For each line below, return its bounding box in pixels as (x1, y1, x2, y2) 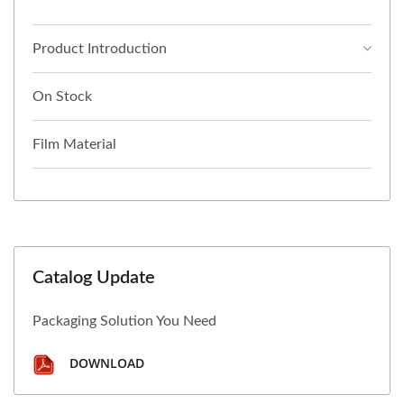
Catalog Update (32, 269, 155, 288)
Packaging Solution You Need (32, 314, 216, 329)
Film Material (32, 137, 116, 152)
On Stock (32, 89, 92, 105)
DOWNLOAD (66, 354, 144, 372)
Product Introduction (32, 41, 167, 57)
